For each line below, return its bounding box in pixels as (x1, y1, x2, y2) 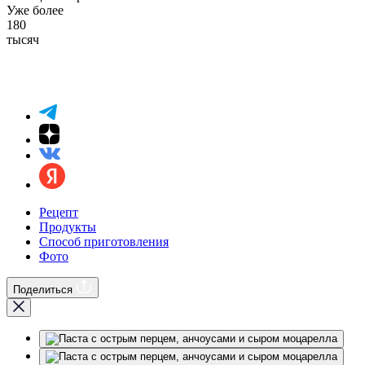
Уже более (7, 2, 64, 17)
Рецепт (39, 204, 78, 219)
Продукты (39, 219, 96, 234)
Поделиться (13, 283, 73, 296)
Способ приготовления (39, 234, 169, 248)
